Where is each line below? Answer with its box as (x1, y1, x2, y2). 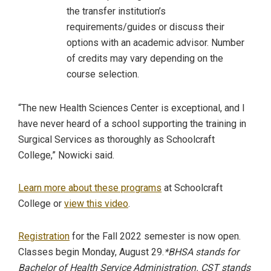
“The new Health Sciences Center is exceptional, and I (18, 102, 245, 114)
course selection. (67, 68, 139, 80)
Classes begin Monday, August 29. (18, 246, 164, 258)
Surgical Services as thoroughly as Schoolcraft (18, 133, 215, 145)
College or (18, 197, 64, 209)
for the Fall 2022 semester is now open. (70, 230, 241, 242)
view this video (64, 197, 128, 209)
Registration (18, 230, 70, 242)
